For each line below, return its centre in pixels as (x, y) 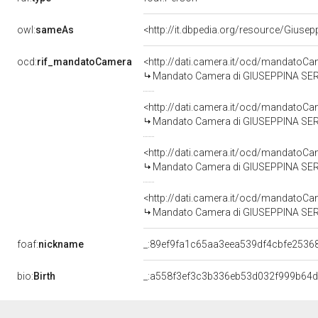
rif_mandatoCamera (84, 62)
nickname (61, 244)
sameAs (55, 30)
